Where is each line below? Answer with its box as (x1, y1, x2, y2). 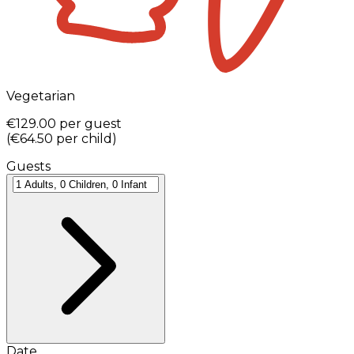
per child (56, 131, 112, 147)
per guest (59, 116, 122, 132)
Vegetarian (6, 88, 75, 104)
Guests (6, 159, 51, 175)
